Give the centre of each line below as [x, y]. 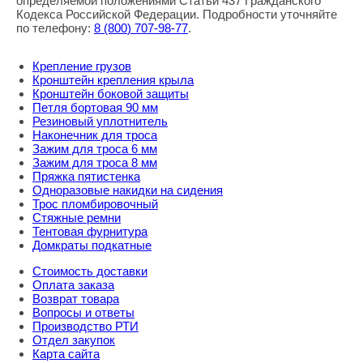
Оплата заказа [73, 285]
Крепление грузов [82, 66]
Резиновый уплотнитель [100, 122]
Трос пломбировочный [95, 204]
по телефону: [55, 28]
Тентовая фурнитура [90, 232]
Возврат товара [76, 299]
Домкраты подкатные [92, 246]
